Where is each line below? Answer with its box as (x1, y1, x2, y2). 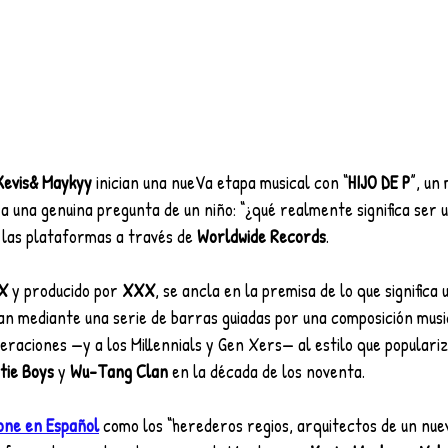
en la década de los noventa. (168, 359, 365, 385)
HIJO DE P (348, 170, 410, 196)
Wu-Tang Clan (66, 359, 168, 385)
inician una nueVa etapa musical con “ (96, 170, 348, 196)
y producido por (8, 278, 122, 304)
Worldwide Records (197, 224, 326, 250)
